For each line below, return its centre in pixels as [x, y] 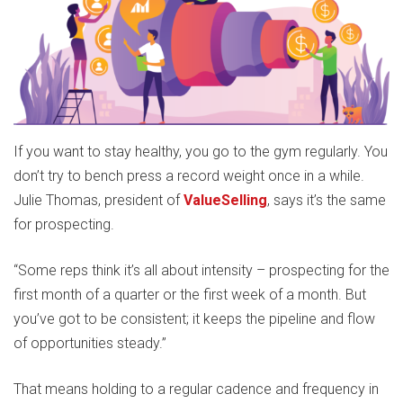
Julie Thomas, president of [99, 201]
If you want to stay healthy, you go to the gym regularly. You [201, 152]
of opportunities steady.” [90, 344]
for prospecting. [64, 225]
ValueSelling [225, 201]
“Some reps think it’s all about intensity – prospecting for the [201, 271]
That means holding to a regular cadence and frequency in [196, 390]
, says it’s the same [327, 201]
